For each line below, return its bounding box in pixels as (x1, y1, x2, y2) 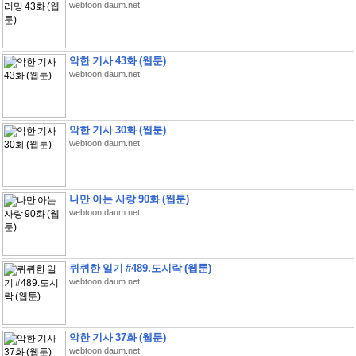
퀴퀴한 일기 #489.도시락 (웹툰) (68, 262, 211, 274)
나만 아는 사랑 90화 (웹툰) (68, 193, 189, 205)
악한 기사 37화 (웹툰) (68, 331, 166, 343)
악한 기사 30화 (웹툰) (68, 124, 166, 136)
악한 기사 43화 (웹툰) (68, 55, 166, 67)
